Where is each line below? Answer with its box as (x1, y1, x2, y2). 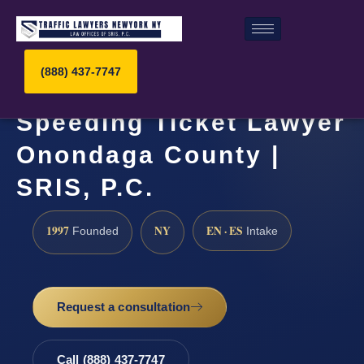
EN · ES (206, 222, 243, 239)
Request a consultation (56, 300, 191, 314)
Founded (69, 224, 119, 237)
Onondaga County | (16, 141, 280, 169)
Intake (243, 224, 278, 237)
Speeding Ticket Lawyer (16, 109, 346, 136)
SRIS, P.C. (16, 174, 154, 201)
